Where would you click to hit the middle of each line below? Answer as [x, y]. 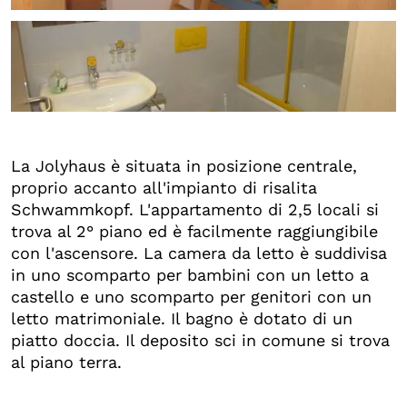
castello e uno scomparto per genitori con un [191, 296]
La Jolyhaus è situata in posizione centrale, [184, 165]
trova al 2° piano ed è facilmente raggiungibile [194, 231]
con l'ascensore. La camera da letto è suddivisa [199, 253]
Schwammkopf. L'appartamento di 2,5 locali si [195, 209]
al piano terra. [66, 362]
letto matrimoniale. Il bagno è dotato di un [182, 318]
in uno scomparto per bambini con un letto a [190, 274]
